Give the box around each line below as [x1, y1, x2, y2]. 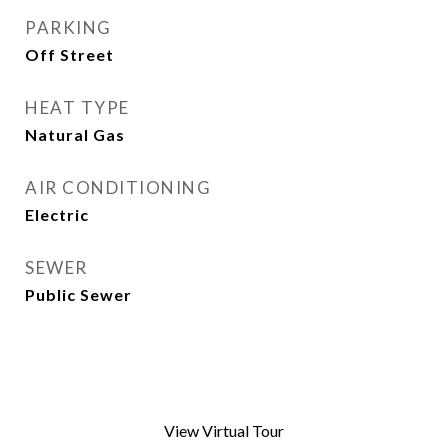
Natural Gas [25, 125, 125, 144]
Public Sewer [25, 285, 132, 304]
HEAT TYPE [25, 97, 130, 118]
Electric [25, 205, 89, 224]
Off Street [25, 45, 114, 64]
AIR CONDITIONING [25, 177, 211, 198]
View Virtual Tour [164, 421, 284, 440]
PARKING [25, 17, 112, 38]
